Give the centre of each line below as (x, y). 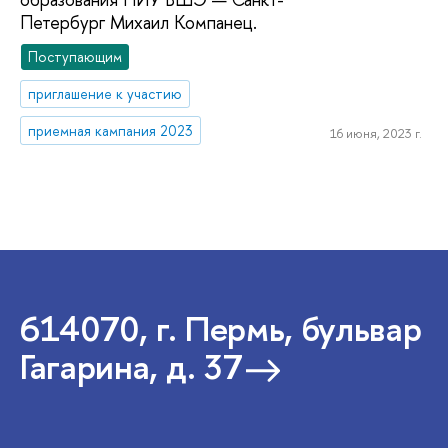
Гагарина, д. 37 (131, 367)
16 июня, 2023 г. (375, 133)
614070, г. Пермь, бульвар (221, 329)
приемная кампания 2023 (111, 130)
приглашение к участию (105, 93)
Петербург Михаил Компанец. (138, 23)
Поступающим (75, 56)
